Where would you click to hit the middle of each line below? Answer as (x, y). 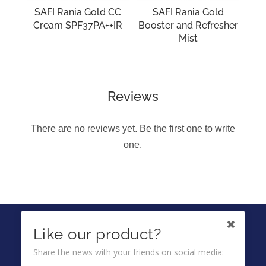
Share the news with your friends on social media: (128, 252)
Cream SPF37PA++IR (77, 25)
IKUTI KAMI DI (133, 226)
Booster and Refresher (189, 25)
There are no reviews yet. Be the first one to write (133, 128)
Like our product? (97, 234)
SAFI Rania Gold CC (77, 12)
